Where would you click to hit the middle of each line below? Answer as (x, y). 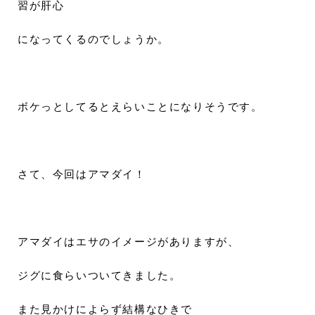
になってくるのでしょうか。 (94, 39)
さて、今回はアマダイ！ (82, 174)
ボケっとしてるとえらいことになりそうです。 (140, 107)
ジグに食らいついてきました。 (99, 276)
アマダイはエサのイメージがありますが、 (129, 242)
